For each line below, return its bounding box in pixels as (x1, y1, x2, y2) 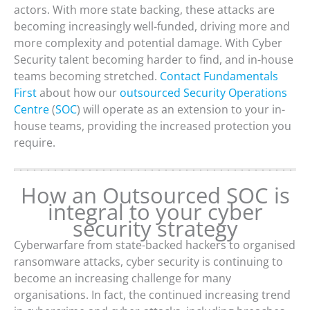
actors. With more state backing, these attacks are (14, 1, 275, 17)
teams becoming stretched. (14, 68, 160, 84)
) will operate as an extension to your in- (77, 101, 285, 117)
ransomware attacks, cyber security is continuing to (14, 253, 283, 269)
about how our (37, 84, 120, 100)
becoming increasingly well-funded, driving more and (14, 18, 290, 34)
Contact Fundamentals (160, 68, 278, 84)
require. (14, 134, 55, 150)
